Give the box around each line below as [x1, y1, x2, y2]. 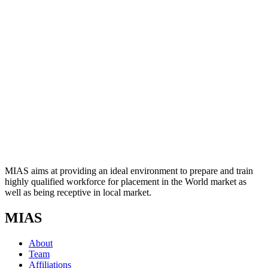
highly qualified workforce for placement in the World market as [5, 176, 246, 187]
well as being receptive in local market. [5, 187, 151, 198]
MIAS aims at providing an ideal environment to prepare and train [5, 166, 253, 176]
